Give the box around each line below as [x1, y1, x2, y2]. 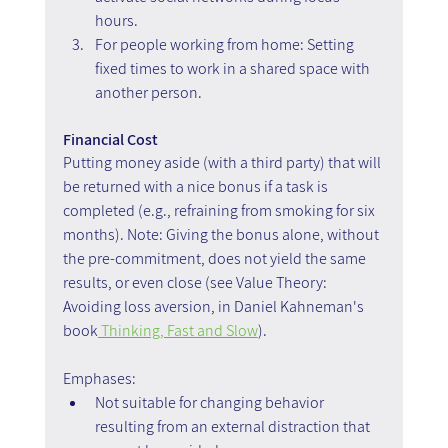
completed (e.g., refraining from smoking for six [62, 199, 378, 221]
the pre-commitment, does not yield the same [62, 247, 369, 269]
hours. [94, 9, 141, 31]
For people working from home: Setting [94, 33, 357, 55]
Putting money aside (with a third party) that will [62, 151, 384, 173]
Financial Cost [62, 128, 158, 150]
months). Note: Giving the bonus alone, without [62, 223, 382, 245]
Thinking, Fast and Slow [97, 319, 258, 341]
